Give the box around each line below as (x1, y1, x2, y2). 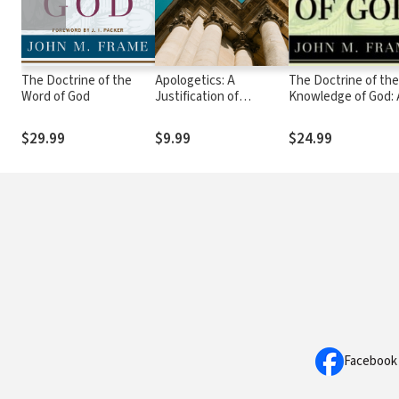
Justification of (155, 87, 239, 107)
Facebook (344, 352, 397, 371)
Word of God (21, 87, 90, 107)
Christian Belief (155, 103, 240, 123)
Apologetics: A (155, 71, 235, 91)
